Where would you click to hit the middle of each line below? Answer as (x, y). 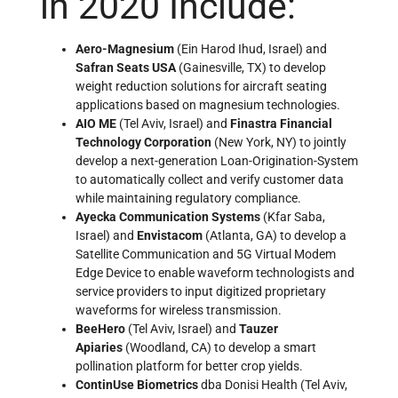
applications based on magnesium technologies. (208, 104)
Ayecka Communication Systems (169, 216)
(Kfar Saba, (294, 216)
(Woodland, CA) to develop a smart (221, 347)
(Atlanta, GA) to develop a (276, 235)
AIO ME (97, 123)
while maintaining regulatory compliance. (188, 198)
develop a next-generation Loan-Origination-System (217, 160)
